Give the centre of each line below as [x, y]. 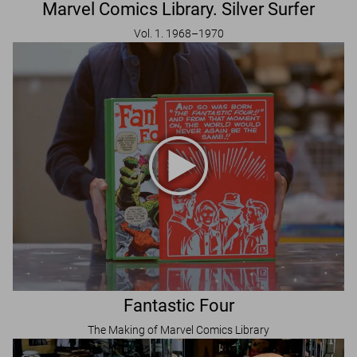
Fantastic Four [178, 305]
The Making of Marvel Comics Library [178, 330]
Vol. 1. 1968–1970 [178, 33]
